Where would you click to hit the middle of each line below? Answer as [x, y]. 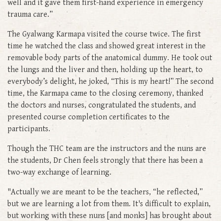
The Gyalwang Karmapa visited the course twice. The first [104, 34]
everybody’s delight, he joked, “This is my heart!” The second [110, 81]
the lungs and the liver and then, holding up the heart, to [105, 70]
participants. [29, 129]
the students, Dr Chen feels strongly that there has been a [105, 160]
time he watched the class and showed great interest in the [107, 46]
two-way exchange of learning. [59, 172]
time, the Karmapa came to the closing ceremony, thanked [105, 93]
